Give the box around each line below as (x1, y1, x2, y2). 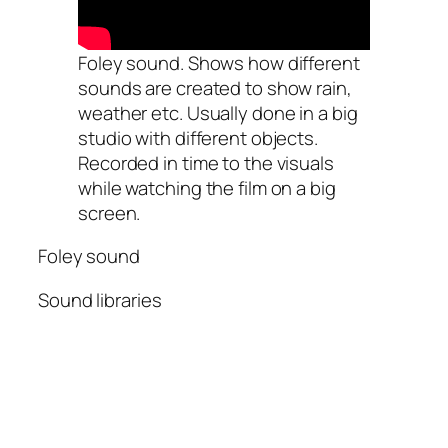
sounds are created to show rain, (78, 74, 352, 101)
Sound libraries (38, 286, 162, 313)
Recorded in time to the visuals (78, 149, 334, 176)
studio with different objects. (78, 124, 318, 151)
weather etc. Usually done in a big (78, 99, 358, 126)
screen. (78, 199, 141, 226)
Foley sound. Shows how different (78, 49, 360, 76)
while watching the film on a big (78, 174, 336, 201)
